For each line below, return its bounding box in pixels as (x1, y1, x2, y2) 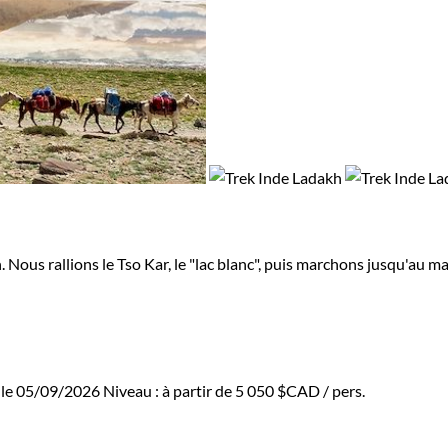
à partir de (162, 381, 235, 401)
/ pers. (320, 381, 365, 401)
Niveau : (103, 381, 162, 401)
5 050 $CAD (235, 381, 320, 401)
